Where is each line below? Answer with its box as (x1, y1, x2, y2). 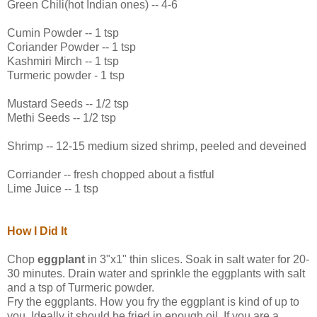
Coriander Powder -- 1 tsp (7, 40, 136, 53)
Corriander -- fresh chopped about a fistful (7, 168, 214, 180)
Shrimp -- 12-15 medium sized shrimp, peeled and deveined (7, 139, 306, 152)
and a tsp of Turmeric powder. (7, 281, 154, 294)
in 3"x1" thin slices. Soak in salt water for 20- (88, 253, 309, 265)
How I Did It (7, 224, 67, 237)
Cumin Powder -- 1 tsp (7, 26, 119, 39)
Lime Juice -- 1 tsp (7, 182, 98, 195)
